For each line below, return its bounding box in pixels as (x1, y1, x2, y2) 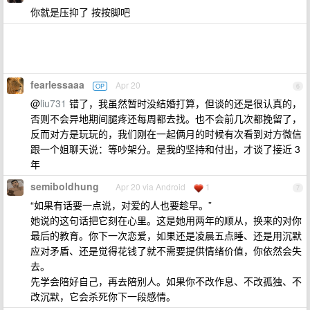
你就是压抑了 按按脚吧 (30, 5, 130, 19)
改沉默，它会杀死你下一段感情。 (30, 289, 176, 303)
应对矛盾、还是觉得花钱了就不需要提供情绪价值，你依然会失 (30, 244, 302, 257)
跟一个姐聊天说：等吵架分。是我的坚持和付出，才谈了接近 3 (30, 142, 300, 156)
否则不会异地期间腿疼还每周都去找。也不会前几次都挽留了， (30, 111, 302, 125)
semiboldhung (30, 179, 99, 193)
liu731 (40, 96, 66, 110)
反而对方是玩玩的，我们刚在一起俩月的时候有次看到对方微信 (30, 127, 302, 140)
